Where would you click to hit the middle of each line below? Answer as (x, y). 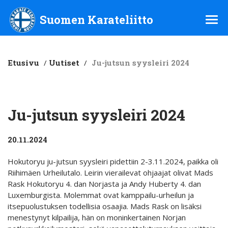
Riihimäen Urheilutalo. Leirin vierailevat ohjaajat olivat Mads (110, 172)
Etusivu (23, 62)
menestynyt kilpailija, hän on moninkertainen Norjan (97, 217)
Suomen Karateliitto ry (61, 13)
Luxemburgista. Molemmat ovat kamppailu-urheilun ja (101, 195)
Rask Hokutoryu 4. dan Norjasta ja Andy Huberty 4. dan (104, 183)
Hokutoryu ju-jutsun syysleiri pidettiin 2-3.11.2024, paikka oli (113, 161)
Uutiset (64, 62)
